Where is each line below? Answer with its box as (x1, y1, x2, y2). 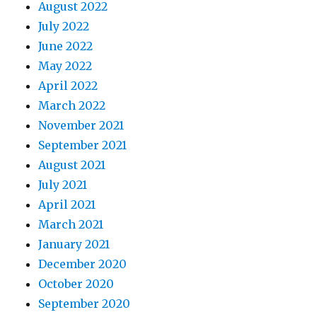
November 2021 (38, 118, 125, 133)
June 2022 (38, 39, 93, 54)
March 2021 (38, 217, 104, 232)
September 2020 (38, 296, 131, 311)
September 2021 (38, 138, 127, 153)
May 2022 (38, 59, 93, 74)
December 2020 (38, 257, 127, 272)
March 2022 (38, 98, 106, 113)
